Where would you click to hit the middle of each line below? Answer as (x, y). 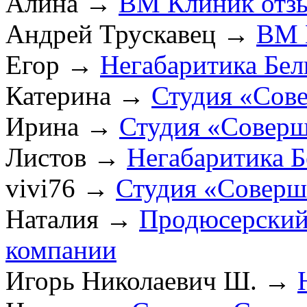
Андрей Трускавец (111, 34)
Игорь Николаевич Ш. (131, 280)
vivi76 (40, 188)
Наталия (52, 219)
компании (61, 249)
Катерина (58, 95)
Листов (46, 157)
